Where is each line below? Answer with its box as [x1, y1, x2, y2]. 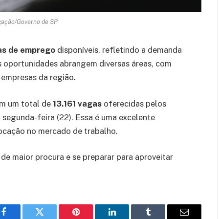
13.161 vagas [53, 98, 102, 109]
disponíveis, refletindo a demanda [55, 45, 182, 55]
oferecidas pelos [102, 98, 166, 109]
